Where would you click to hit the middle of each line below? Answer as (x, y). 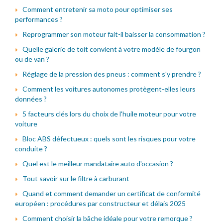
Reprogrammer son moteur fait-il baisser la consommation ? (114, 34)
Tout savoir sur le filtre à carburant (76, 178)
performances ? (39, 19)
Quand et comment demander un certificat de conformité (111, 193)
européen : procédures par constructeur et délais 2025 (100, 203)
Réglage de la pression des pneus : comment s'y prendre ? (112, 74)
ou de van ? (32, 59)
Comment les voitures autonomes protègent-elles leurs (109, 89)
